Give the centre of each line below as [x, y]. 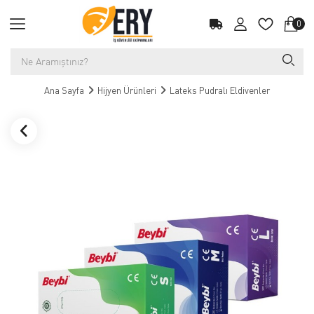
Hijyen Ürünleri [127, 90]
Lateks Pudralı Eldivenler [220, 90]
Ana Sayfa [64, 90]
